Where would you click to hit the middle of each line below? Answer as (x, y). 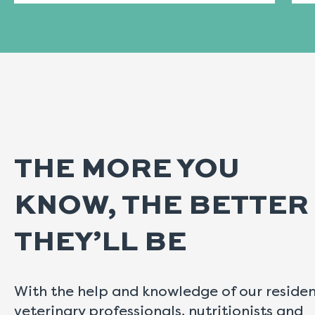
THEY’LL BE (100, 243)
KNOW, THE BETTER (161, 206)
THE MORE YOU (127, 170)
